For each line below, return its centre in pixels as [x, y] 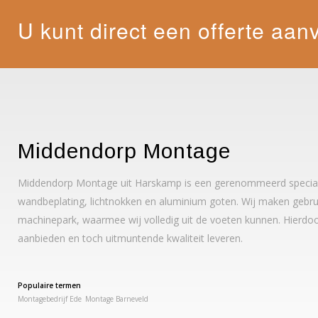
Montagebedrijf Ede [50, 299]
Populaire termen [49, 285]
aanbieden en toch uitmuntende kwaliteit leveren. [130, 238]
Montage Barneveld [117, 299]
